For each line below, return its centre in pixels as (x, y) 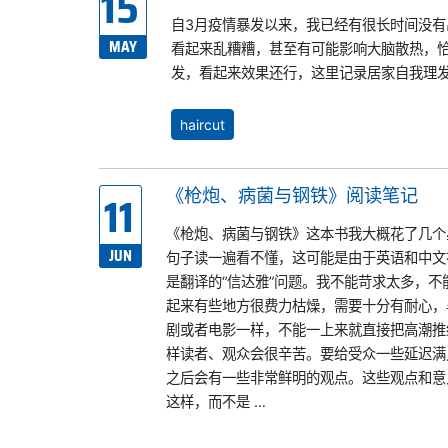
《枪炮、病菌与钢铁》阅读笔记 (292, 194)
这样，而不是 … (216, 401)
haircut (202, 124)
